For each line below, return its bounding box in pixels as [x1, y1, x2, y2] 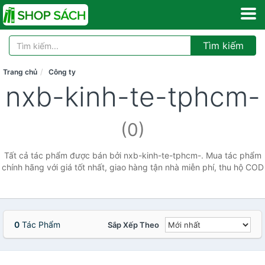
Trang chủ [3, 67, 37, 76]
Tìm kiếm [203, 40, 244, 51]
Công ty [49, 67, 76, 76]
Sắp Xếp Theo [108, 220, 159, 230]
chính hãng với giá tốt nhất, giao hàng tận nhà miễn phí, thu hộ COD [1, 162, 264, 172]
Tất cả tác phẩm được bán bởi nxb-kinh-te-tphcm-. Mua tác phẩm [4, 150, 261, 160]
